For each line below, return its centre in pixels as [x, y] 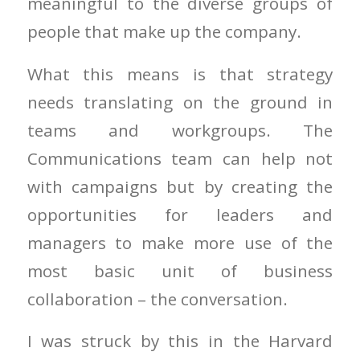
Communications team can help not [180, 158]
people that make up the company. [164, 32]
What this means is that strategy [180, 74]
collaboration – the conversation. [157, 299]
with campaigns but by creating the [180, 186]
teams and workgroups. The [180, 130]
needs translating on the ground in [180, 102]
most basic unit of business [180, 270]
